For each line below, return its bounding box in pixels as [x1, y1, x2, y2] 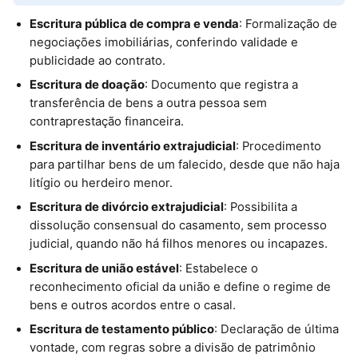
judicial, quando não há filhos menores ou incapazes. [29, 237, 328, 252]
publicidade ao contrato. [29, 53, 165, 68]
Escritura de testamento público [29, 322, 214, 337]
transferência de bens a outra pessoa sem [29, 96, 267, 111]
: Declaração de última [213, 322, 339, 337]
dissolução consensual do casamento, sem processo [29, 218, 327, 233]
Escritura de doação [29, 78, 145, 93]
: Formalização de [238, 16, 337, 31]
